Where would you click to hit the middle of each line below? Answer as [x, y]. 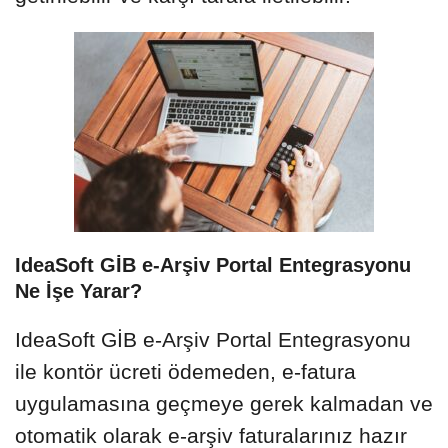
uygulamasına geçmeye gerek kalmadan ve [224, 403]
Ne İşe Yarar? [78, 290]
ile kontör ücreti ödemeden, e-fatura [185, 371]
